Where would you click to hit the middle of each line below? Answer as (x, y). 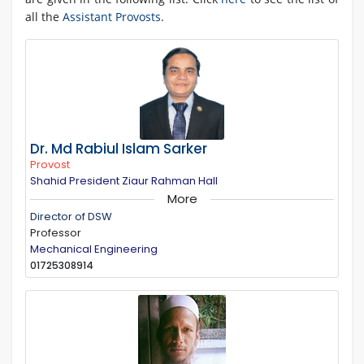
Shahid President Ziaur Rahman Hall (124, 180)
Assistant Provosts (112, 16)
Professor (56, 232)
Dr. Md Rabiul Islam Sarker (119, 148)
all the (44, 16)
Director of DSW (71, 216)
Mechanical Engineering (94, 249)
